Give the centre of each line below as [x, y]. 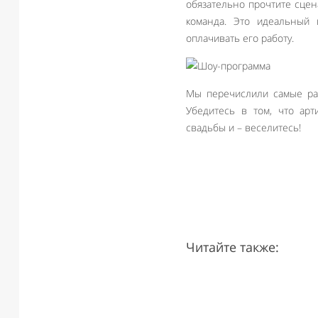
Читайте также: [232, 247]
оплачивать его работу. [240, 38]
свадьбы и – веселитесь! [243, 127]
